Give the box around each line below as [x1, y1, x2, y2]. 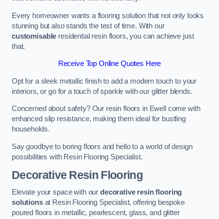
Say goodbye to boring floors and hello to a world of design [12, 142, 193, 151]
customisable [12, 32, 57, 40]
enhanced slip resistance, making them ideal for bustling [12, 115, 186, 123]
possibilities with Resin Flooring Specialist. [12, 153, 143, 161]
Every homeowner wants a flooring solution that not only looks [12, 11, 204, 20]
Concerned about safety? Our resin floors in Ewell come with [12, 105, 200, 113]
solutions [12, 198, 43, 207]
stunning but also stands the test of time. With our [12, 22, 165, 30]
